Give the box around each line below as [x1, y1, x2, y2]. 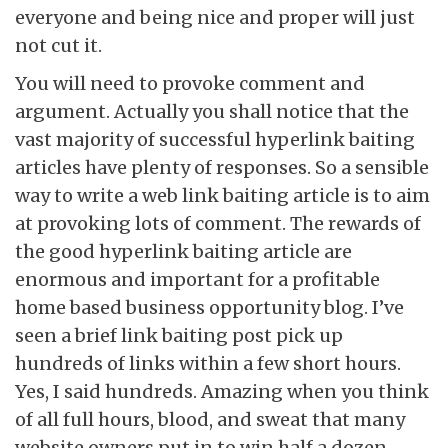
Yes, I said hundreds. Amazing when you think [15, 380, 429, 404]
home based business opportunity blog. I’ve [15, 296, 404, 320]
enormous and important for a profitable [15, 268, 380, 292]
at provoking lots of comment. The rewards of [15, 212, 421, 236]
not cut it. [15, 34, 102, 58]
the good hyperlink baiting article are [15, 240, 352, 264]
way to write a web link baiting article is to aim [15, 184, 430, 208]
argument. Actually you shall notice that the [15, 100, 409, 124]
